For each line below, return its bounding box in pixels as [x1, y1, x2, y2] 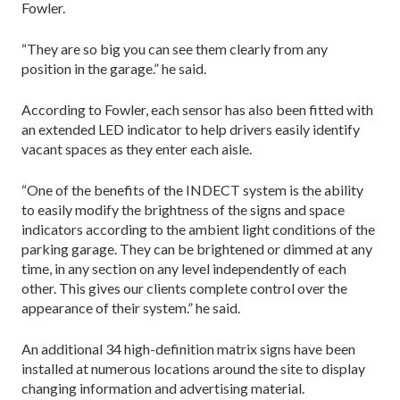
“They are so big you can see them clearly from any [21, 39, 328, 57]
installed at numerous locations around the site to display [21, 359, 365, 377]
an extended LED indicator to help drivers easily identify [21, 120, 360, 137]
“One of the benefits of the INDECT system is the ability [21, 180, 363, 198]
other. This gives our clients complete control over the [21, 279, 347, 296]
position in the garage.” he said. [21, 59, 206, 77]
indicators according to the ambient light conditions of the [21, 220, 375, 237]
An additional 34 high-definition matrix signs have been [21, 339, 355, 357]
